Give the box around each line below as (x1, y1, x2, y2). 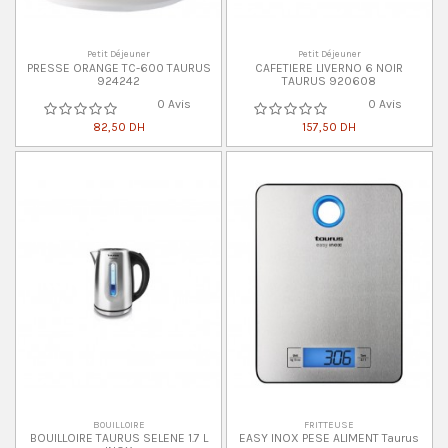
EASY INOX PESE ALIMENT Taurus (239, 430, 420, 445)
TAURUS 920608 (282, 73, 377, 88)
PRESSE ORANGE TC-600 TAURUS (26, 60, 211, 75)
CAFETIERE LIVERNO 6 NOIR (255, 60, 404, 75)
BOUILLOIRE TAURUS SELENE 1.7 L (29, 430, 208, 445)
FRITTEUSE (304, 418, 355, 430)
